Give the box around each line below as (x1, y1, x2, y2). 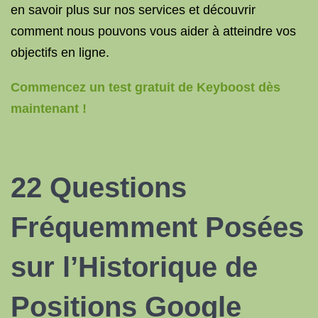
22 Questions (11, 172, 187, 203)
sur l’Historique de (11, 251, 258, 283)
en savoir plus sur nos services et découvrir (11, 3, 256, 17)
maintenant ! (11, 102, 87, 116)
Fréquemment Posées (11, 212, 304, 243)
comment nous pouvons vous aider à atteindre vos (11, 24, 296, 38)
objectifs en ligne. (11, 45, 109, 60)
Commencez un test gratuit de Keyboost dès (11, 80, 280, 94)
